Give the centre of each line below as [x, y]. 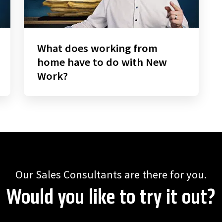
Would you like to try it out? [111, 198]
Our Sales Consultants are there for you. [111, 175]
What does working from [97, 48]
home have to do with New [102, 62]
